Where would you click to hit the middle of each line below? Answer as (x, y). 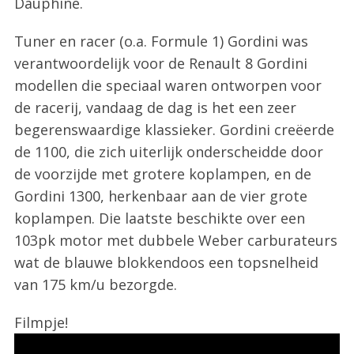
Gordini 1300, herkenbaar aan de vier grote (160, 196)
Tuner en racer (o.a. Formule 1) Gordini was (161, 41)
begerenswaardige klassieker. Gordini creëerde (174, 129)
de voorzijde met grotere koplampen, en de (162, 173)
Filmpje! (41, 322)
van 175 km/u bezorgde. (95, 284)
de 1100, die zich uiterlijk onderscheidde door (168, 151)
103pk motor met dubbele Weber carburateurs (175, 240)
